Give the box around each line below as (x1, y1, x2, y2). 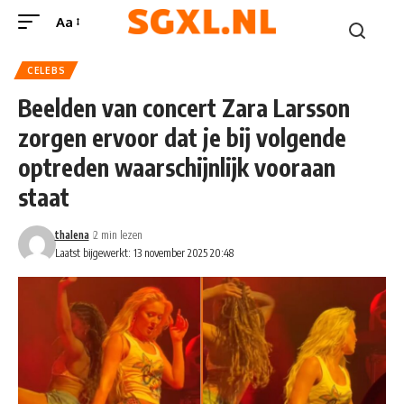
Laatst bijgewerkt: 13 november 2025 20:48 (54, 246, 234, 260)
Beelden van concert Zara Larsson (18, 93, 350, 123)
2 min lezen (93, 228, 142, 242)
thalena (54, 228, 89, 242)
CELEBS (27, 65, 66, 76)
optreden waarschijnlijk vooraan (18, 152, 335, 182)
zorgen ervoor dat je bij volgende (18, 123, 346, 152)
